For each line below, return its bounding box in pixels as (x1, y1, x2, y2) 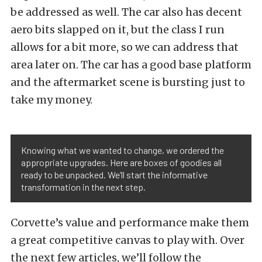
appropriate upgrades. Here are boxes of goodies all (21, 157, 222, 168)
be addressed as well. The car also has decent (11, 5, 242, 19)
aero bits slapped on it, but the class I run (11, 23, 225, 37)
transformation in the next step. (21, 181, 146, 193)
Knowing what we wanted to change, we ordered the (21, 144, 224, 156)
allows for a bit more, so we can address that (11, 40, 239, 54)
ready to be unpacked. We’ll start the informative (21, 169, 208, 181)
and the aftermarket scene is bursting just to (11, 75, 245, 89)
